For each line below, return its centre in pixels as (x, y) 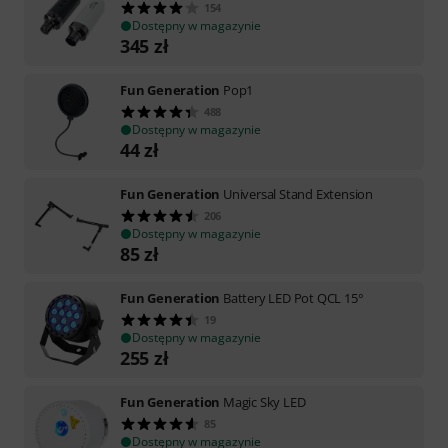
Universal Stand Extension (298, 193)
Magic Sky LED (264, 401)
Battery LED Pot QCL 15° (293, 297)
